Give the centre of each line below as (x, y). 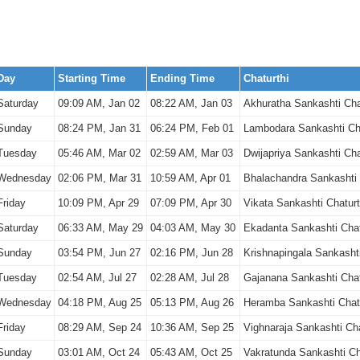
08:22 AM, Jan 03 (191, 103)
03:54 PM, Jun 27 (99, 253)
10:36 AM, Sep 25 (192, 327)
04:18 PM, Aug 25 (99, 303)
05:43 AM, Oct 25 (191, 352)
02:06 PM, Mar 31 (99, 178)
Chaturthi (266, 78)
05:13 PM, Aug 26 (192, 303)
